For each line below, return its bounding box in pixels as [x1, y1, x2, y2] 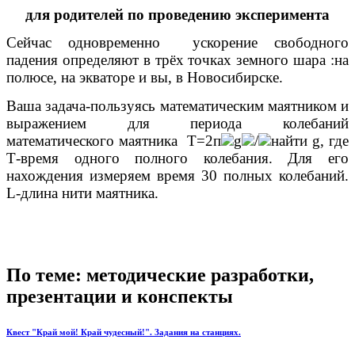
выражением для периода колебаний [6, 114, 349, 132]
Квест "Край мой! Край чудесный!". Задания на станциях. [6, 326, 241, 337]
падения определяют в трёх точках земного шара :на [6, 52, 349, 69]
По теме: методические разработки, [6, 264, 314, 285]
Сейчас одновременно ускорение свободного [6, 34, 349, 52]
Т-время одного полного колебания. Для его [6, 149, 349, 166]
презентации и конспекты [6, 285, 233, 307]
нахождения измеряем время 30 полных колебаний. [6, 166, 349, 184]
